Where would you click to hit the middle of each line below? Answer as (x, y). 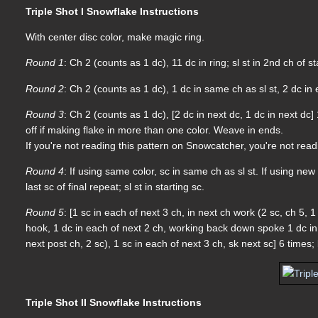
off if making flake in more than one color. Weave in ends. (155, 130)
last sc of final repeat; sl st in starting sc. (115, 187)
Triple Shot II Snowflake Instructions (114, 302)
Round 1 (45, 63)
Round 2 (45, 88)
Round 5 (45, 213)
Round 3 (45, 114)
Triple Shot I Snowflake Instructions (113, 11)
